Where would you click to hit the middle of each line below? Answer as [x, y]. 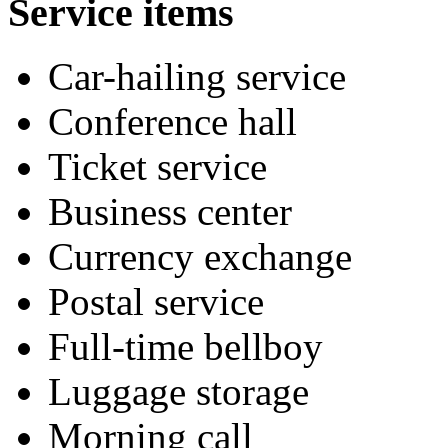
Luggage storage [178, 392]
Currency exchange [200, 257]
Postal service [156, 302]
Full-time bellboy [185, 347]
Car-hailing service [197, 77]
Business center [170, 212]
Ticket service [157, 167]
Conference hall [172, 122]
